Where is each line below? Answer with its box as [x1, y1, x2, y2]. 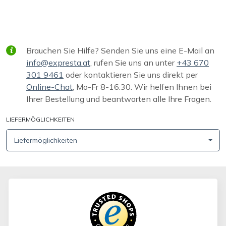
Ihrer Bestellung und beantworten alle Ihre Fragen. [26, 94, 211, 104]
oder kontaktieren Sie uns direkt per [64, 70, 198, 80]
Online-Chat [26, 82, 73, 92]
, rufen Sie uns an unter [90, 58, 177, 68]
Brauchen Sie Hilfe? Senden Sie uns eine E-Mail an [26, 45, 214, 55]
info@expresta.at [26, 58, 90, 68]
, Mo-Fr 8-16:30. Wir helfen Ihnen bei [73, 82, 211, 92]
